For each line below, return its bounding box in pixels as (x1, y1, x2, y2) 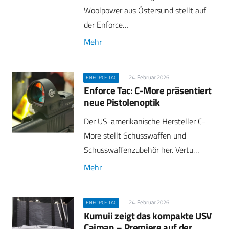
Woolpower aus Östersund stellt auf (84, 4, 206, 16)
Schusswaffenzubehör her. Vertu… (84, 143, 199, 156)
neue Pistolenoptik (84, 95, 161, 110)
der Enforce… (84, 18, 128, 31)
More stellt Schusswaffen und (84, 129, 186, 142)
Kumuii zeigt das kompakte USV (84, 208, 212, 223)
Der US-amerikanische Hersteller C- (84, 114, 205, 127)
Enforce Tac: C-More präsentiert (84, 83, 212, 98)
